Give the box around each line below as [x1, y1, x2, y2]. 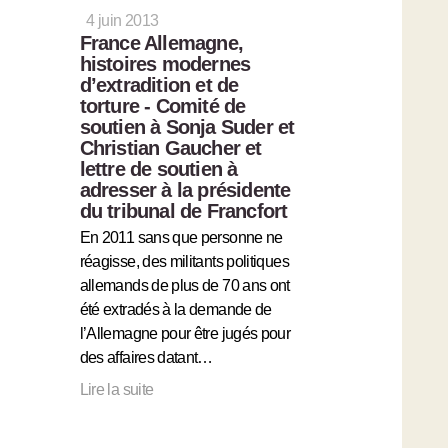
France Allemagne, [79, 31, 244, 54]
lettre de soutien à [79, 157, 238, 180]
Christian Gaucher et [79, 136, 262, 159]
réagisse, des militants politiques [79, 252, 289, 270]
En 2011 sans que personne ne [79, 228, 283, 246]
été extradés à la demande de [79, 300, 272, 318]
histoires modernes [79, 52, 251, 75]
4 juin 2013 [86, 11, 159, 29]
